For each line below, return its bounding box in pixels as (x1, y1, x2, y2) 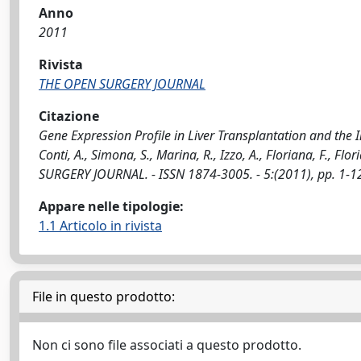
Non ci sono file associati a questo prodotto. (32, 336, 301, 354)
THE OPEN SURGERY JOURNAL (39, 75, 205, 93)
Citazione (39, 107, 99, 125)
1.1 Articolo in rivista (39, 217, 162, 234)
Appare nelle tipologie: (39, 197, 184, 215)
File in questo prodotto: (32, 288, 175, 305)
